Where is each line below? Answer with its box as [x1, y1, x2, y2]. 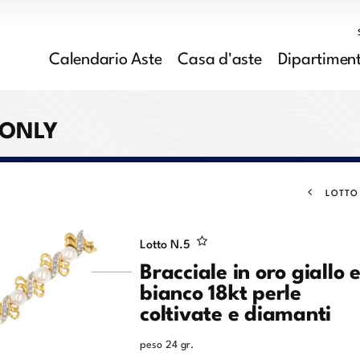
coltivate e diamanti [140, 296, 331, 327]
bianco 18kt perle [140, 275, 301, 306]
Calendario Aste [49, 44, 162, 68]
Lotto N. [140, 234, 183, 252]
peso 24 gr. [140, 336, 194, 350]
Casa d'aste [178, 44, 262, 68]
